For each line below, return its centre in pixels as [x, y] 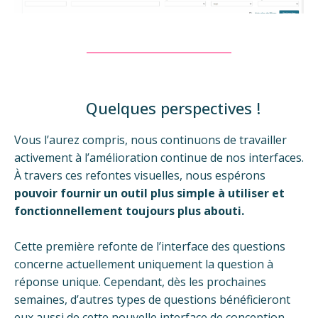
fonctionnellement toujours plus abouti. [129, 211]
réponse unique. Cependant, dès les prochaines [140, 282]
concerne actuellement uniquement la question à [144, 264]
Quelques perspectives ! [173, 108]
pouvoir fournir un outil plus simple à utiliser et [149, 193]
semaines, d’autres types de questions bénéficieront [152, 300]
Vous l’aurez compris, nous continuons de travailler [150, 140]
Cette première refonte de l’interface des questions [150, 247]
